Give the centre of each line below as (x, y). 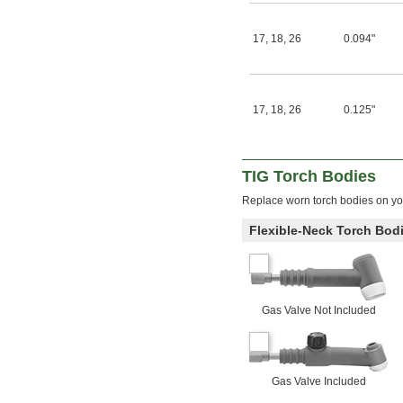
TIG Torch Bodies (309, 177)
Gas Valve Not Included (318, 311)
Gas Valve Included (318, 382)
